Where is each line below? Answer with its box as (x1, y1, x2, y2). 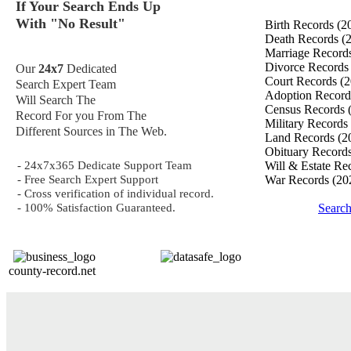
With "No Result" (16, 16, 125, 32)
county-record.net (9, 264, 96, 277)
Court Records (265, 74, 340, 88)
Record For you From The (16, 108, 147, 122)
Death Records (265, 32, 342, 45)
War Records (265, 173, 332, 186)
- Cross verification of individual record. (17, 186, 214, 200)
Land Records (265, 131, 338, 144)
